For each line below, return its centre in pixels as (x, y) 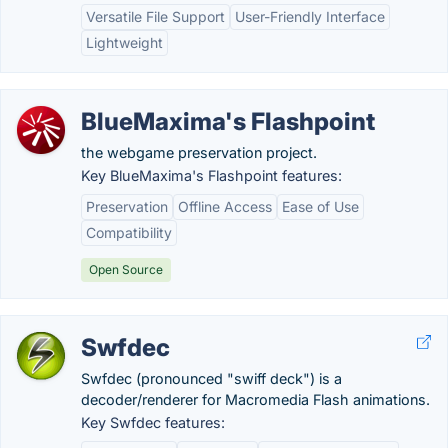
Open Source (126, 269)
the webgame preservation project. (199, 152)
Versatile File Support (155, 16)
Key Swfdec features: (153, 422)
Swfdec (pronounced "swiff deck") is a (211, 378)
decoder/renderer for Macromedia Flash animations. (255, 399)
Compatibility (129, 232)
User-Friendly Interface (310, 16)
